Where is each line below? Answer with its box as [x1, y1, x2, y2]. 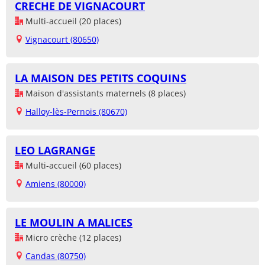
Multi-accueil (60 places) [23, 160, 121, 172]
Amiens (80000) [25, 178, 86, 190]
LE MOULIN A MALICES [15, 215, 132, 230]
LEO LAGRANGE [15, 143, 95, 158]
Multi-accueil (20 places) [23, 15, 121, 27]
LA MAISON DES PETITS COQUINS [15, 71, 186, 86]
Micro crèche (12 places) [23, 232, 121, 244]
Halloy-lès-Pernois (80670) [25, 106, 127, 118]
